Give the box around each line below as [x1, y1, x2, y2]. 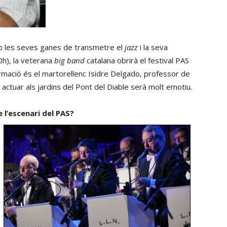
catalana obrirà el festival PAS [85, 55, 189, 65]
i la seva [138, 42, 168, 52]
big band [54, 55, 85, 65]
